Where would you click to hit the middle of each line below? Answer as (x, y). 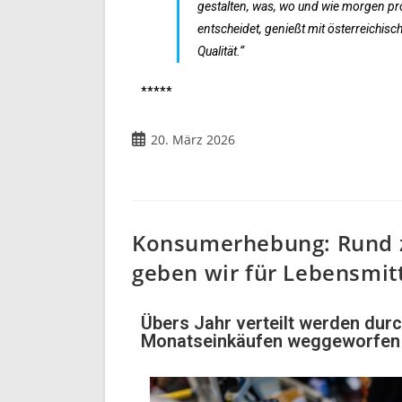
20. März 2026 (193, 140)
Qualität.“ (221, 52)
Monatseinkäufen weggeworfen (271, 341)
